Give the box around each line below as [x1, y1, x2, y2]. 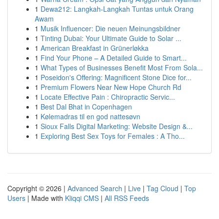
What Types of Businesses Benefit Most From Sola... [41, 63, 203, 72]
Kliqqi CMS [65, 193, 99, 203]
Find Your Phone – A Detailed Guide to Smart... [41, 53, 187, 63]
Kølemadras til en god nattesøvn [41, 111, 140, 121]
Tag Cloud [147, 183, 178, 193]
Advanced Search [67, 183, 122, 193]
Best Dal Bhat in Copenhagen [41, 102, 132, 111]
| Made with [25, 193, 65, 203]
